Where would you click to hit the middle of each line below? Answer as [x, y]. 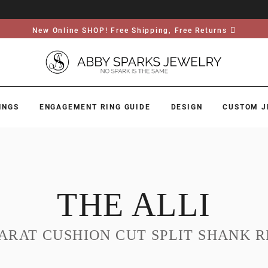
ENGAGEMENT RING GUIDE [95, 107]
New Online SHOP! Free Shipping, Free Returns [130, 31]
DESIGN [187, 107]
